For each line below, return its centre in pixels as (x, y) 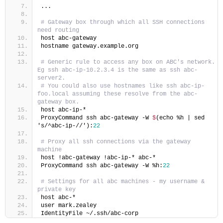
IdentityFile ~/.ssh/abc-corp (90, 214)
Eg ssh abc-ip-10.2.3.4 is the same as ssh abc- (117, 70)
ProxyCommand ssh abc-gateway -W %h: (102, 166)
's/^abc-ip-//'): (65, 126)
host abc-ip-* (63, 110)
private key (56, 190)
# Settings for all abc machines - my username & (123, 182)
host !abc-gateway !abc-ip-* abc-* (98, 158)
